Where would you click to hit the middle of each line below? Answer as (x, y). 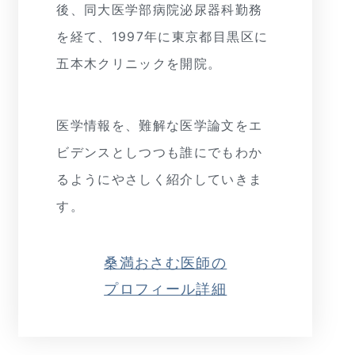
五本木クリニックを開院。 (139, 64)
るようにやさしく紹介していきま (160, 179)
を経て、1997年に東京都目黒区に (162, 37)
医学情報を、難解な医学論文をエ (160, 125)
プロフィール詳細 (166, 288)
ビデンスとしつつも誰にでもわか (160, 152)
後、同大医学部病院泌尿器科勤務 (160, 10)
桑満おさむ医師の (166, 262)
